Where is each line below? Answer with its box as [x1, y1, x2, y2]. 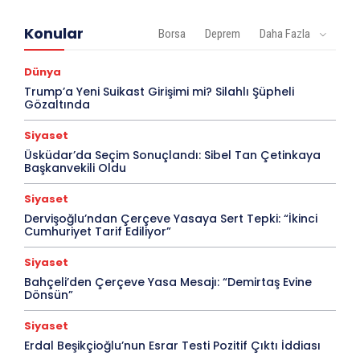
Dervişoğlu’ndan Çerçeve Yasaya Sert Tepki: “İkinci [24, 210, 317, 227]
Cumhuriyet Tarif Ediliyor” [24, 223, 171, 239]
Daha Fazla [260, 26, 310, 41]
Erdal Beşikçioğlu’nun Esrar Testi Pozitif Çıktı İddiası [24, 337, 321, 354]
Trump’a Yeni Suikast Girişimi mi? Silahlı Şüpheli [24, 83, 294, 100]
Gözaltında [24, 96, 90, 112]
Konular [24, 22, 84, 43]
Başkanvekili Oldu [24, 159, 126, 176]
